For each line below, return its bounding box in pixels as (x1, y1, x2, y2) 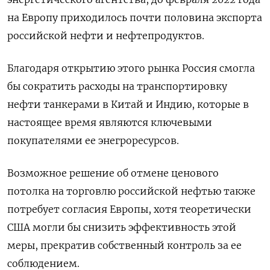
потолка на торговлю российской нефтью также (7, 184, 256, 197)
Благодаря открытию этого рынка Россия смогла (7, 61, 255, 74)
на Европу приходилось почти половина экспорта (7, 11, 262, 24)
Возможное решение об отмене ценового (7, 166, 219, 179)
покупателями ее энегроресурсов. (7, 134, 179, 146)
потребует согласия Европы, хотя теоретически (7, 202, 251, 215)
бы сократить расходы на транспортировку (7, 80, 227, 92)
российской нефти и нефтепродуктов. (7, 29, 204, 42)
